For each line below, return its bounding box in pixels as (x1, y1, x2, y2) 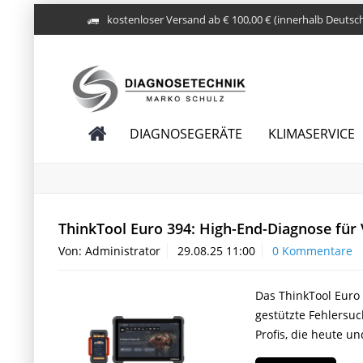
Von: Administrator (58, 243, 160, 258)
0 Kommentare (272, 243, 352, 258)
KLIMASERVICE (267, 125, 355, 143)
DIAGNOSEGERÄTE (129, 125, 242, 143)
